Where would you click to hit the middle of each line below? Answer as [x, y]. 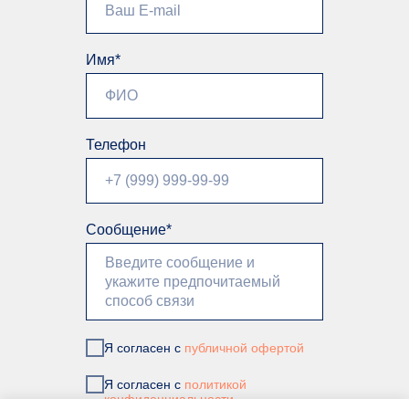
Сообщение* [129, 230]
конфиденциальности [169, 399]
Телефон [116, 145]
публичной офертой [244, 347]
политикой [215, 384]
